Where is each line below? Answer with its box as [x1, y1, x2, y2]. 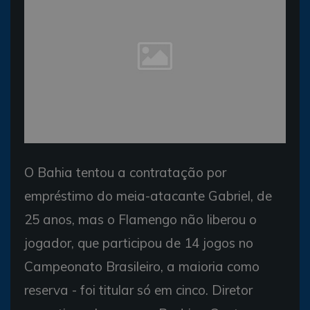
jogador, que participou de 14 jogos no [24, 234, 253, 251]
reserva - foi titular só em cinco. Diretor [24, 281, 253, 298]
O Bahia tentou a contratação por [24, 163, 226, 181]
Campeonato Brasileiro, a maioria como [24, 257, 259, 275]
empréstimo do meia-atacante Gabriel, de [24, 187, 272, 204]
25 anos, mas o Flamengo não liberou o [24, 210, 257, 228]
